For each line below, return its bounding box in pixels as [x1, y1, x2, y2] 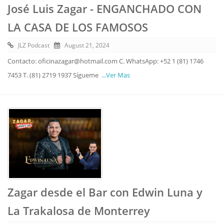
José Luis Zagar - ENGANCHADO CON [7, 1, 201, 16]
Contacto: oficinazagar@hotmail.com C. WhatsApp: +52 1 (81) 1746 [7, 56, 203, 65]
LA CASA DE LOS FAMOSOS [7, 19, 148, 34]
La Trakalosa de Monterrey [7, 203, 150, 218]
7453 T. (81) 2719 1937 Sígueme [7, 70, 101, 79]
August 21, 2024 [64, 41, 109, 49]
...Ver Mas [101, 70, 130, 79]
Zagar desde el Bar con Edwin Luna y [7, 184, 202, 199]
